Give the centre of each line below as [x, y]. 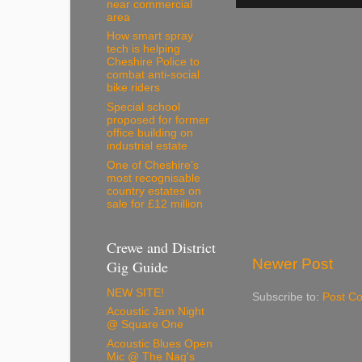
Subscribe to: [287, 297]
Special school [143, 107]
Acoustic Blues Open [160, 344]
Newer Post [293, 263]
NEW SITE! [135, 293]
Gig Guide [137, 267]
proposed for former [158, 120]
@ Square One [145, 325]
